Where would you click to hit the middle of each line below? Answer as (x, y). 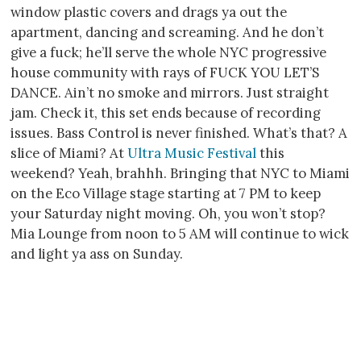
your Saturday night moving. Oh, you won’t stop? (168, 213)
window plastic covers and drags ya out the (149, 12)
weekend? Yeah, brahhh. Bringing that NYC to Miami (180, 173)
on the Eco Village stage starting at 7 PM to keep (166, 193)
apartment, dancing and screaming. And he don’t (167, 32)
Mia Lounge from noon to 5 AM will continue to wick (180, 233)
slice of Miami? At (69, 153)
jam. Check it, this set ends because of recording (166, 112)
